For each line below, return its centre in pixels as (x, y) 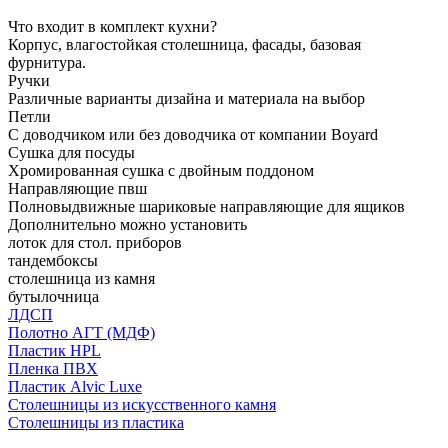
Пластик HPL (54, 350)
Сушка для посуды (71, 152)
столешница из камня (81, 278)
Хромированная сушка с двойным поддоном (161, 170)
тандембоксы (53, 260)
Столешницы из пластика (96, 422)
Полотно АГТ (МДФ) (81, 332)
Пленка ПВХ (53, 368)
